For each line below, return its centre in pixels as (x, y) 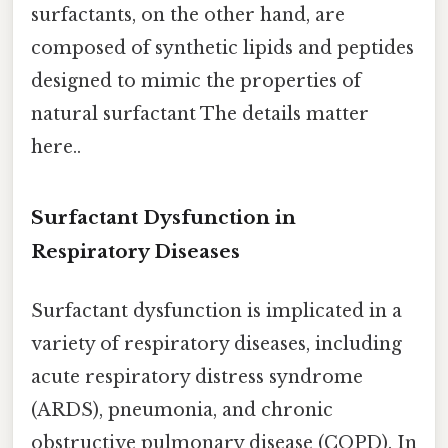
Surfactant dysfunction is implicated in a (216, 310)
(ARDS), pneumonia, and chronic (182, 409)
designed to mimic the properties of (196, 80)
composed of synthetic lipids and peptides (222, 47)
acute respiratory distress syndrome (197, 376)
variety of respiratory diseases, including (216, 343)
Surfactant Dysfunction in (163, 217)
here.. (56, 146)
